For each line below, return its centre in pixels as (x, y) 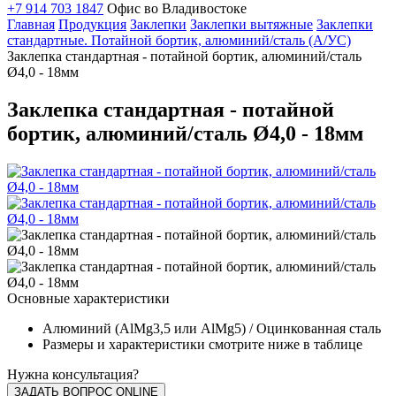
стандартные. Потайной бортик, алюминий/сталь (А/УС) (179, 40)
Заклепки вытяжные (251, 24)
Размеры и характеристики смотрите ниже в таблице (202, 344)
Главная (31, 24)
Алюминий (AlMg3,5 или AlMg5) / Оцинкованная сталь (212, 328)
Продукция (92, 24)
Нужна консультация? (73, 374)
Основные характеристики (88, 298)
